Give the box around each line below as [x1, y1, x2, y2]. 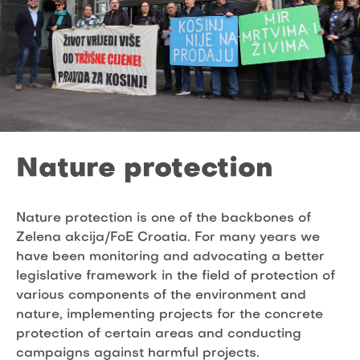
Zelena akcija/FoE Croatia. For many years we [16, 231, 320, 244]
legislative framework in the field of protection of [16, 269, 335, 283]
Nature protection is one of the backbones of [16, 211, 311, 225]
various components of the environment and [16, 288, 306, 302]
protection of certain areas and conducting [16, 327, 301, 341]
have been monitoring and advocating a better [16, 250, 325, 264]
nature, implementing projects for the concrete [16, 308, 323, 321]
